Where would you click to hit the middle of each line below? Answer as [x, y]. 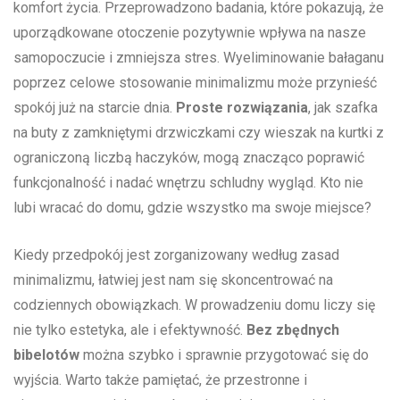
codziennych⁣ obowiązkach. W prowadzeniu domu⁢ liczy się [194, 305]
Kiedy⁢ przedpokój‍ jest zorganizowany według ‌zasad [176, 255]
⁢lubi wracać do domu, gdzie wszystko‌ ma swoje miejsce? [192, 208]
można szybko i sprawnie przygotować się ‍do [224, 355]
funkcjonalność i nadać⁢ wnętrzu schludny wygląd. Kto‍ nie [188, 183]
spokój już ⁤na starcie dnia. [95, 108]
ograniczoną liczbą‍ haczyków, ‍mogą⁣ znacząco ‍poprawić [189, 158]
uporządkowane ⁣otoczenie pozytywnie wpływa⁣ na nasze [190, 33]
